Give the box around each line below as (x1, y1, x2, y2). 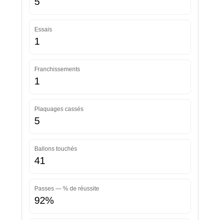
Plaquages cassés (34, 106, 83, 113)
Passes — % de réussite (34, 185, 99, 192)
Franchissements (34, 66, 80, 73)
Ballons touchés (34, 145, 77, 153)
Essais (34, 26, 52, 33)
